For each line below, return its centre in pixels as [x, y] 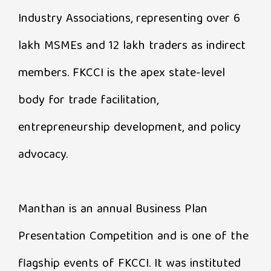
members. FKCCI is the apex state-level [122, 73]
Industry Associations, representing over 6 [129, 19]
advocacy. [43, 155]
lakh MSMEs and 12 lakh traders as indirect [132, 46]
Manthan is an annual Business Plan [113, 209]
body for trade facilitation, [88, 100]
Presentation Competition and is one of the [133, 237]
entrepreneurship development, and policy [129, 128]
